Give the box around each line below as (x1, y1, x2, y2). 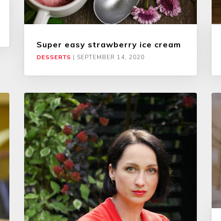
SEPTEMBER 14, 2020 (77, 53, 145, 62)
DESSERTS (37, 53, 71, 62)
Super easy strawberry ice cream (37, 39, 181, 50)
